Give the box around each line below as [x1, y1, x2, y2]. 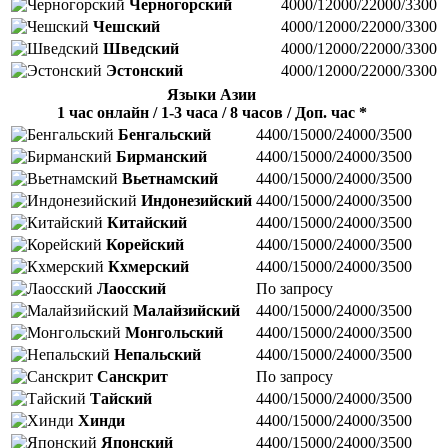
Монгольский [125, 323, 223, 341]
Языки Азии [167, 85, 256, 103]
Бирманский [116, 147, 207, 165]
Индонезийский [141, 191, 252, 209]
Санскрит [97, 367, 168, 385]
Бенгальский [118, 125, 211, 143]
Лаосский [97, 279, 166, 297]
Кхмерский [108, 257, 189, 275]
